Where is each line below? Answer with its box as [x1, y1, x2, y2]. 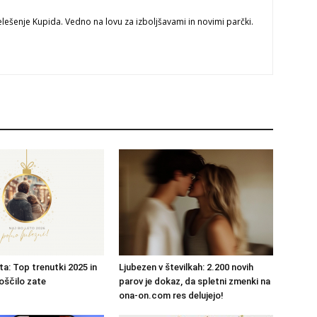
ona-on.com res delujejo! [119, 290, 224, 301]
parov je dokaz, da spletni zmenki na [119, 276, 270, 287]
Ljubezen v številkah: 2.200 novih [119, 262, 253, 273]
